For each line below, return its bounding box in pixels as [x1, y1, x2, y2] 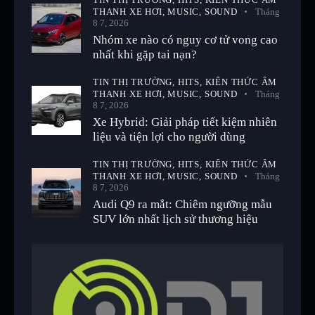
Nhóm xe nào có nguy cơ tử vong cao [93, 32, 278, 46]
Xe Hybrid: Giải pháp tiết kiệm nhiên [93, 115, 277, 129]
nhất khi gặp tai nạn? [93, 47, 197, 61]
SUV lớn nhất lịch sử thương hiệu [93, 212, 258, 226]
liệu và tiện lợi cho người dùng [93, 129, 245, 143]
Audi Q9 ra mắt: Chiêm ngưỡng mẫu [93, 197, 272, 211]
